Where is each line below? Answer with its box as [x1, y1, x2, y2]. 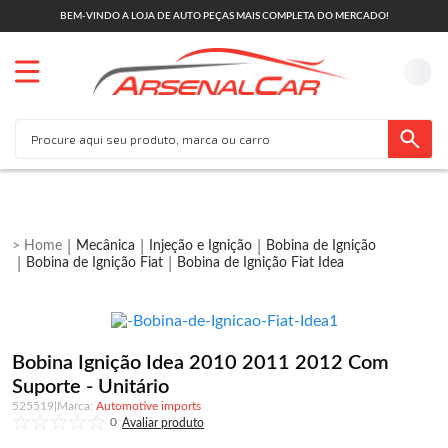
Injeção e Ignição [149, 239, 252, 253]
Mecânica [76, 239, 135, 253]
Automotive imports [96, 400, 201, 412]
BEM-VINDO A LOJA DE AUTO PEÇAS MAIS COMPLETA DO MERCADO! [59, 10, 389, 21]
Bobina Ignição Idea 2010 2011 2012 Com [12, 353, 389, 373]
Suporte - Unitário [12, 377, 169, 397]
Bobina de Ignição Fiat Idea [177, 256, 344, 270]
